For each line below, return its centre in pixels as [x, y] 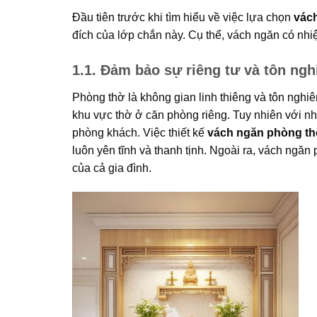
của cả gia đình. [112, 168]
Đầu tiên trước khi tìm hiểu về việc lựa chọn [183, 18]
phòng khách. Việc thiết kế [140, 132]
